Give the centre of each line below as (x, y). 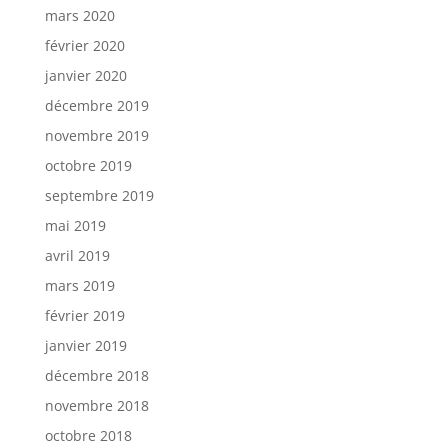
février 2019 (84, 316)
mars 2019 (79, 286)
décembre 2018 (96, 376)
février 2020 (84, 46)
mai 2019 (75, 226)
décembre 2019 (96, 106)
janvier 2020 (85, 76)
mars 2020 (79, 16)
